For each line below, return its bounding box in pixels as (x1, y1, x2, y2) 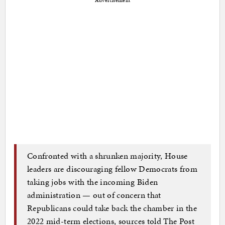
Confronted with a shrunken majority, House (27, 150, 188, 162)
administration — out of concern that (27, 189, 161, 201)
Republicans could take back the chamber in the (27, 202, 197, 214)
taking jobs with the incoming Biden (27, 176, 158, 188)
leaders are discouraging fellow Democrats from (27, 163, 198, 175)
